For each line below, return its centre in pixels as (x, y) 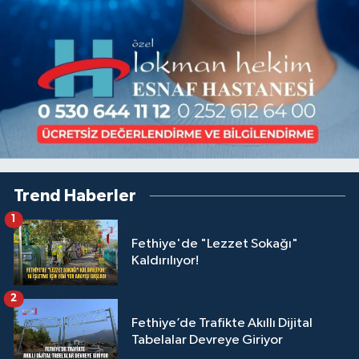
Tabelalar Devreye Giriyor (207, 341)
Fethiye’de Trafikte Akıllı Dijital (190, 324)
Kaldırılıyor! (165, 261)
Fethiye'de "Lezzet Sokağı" (215, 244)
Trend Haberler (75, 196)
